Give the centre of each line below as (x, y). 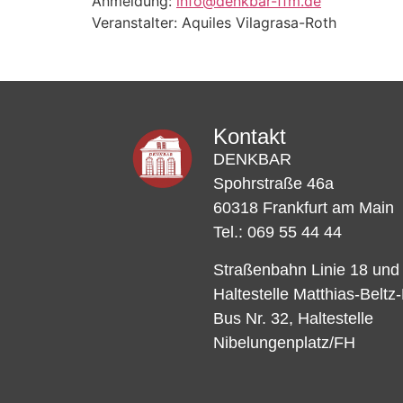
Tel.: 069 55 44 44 (277, 233)
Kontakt (249, 137)
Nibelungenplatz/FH (284, 342)
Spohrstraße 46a (273, 184)
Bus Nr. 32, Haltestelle (293, 318)
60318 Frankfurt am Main (303, 208)
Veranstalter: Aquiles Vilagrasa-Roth (214, 23)
